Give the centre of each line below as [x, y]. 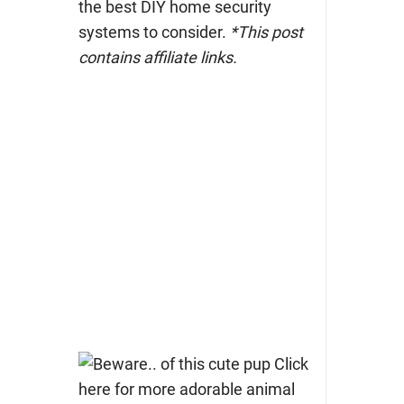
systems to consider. [154, 32]
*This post [266, 32]
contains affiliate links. [157, 57]
